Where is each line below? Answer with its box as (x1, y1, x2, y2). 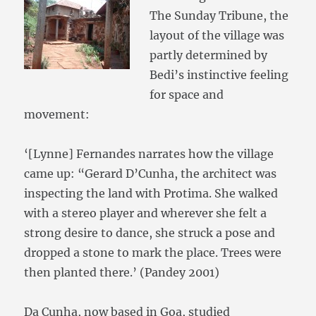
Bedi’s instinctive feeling (150, 68, 289, 83)
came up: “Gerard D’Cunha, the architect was (24, 166, 277, 181)
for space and (150, 87, 224, 102)
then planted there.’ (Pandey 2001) (24, 265, 220, 280)
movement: (24, 107, 90, 122)
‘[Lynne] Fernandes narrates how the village (24, 147, 274, 162)
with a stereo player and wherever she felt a (24, 206, 267, 221)
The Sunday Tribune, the (150, 8, 289, 23)
